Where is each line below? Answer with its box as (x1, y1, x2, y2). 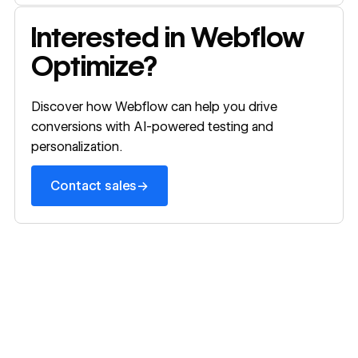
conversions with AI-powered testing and (31, 119, 274, 135)
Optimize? (31, 49, 158, 83)
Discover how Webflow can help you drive (31, 99, 278, 115)
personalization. (31, 139, 123, 155)
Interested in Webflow (31, 20, 305, 54)
